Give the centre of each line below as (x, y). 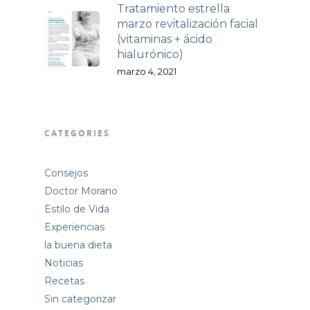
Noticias (64, 263)
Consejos (66, 173)
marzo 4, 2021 (147, 71)
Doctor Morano (81, 191)
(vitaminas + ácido (165, 39)
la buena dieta (78, 245)
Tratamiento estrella (173, 8)
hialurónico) (150, 54)
